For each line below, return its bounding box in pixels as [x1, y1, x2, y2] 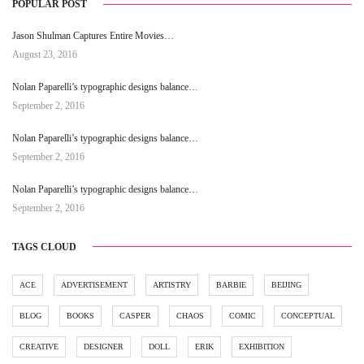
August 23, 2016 [12, 49, 77, 61]
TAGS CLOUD [12, 240, 76, 253]
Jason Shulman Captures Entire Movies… [12, 30, 174, 42]
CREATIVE [19, 341, 58, 351]
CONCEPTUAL [281, 310, 335, 320]
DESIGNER [84, 341, 123, 351]
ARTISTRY [153, 279, 191, 289]
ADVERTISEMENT [61, 279, 128, 289]
